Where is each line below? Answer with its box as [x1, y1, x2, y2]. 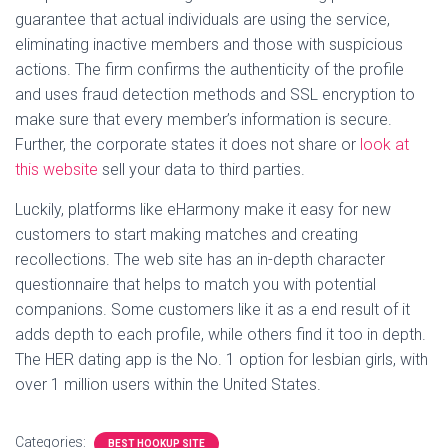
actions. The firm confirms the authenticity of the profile [15, 60, 404, 79]
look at [360, 135, 409, 154]
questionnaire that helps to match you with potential [15, 275, 376, 294]
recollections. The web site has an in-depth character [15, 250, 385, 269]
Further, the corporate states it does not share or [15, 135, 360, 154]
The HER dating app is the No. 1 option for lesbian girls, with [15, 350, 428, 369]
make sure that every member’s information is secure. [15, 110, 392, 129]
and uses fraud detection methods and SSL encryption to [15, 85, 415, 104]
